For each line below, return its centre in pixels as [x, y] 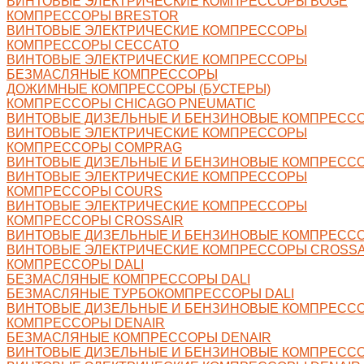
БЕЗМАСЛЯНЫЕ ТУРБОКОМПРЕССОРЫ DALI [150, 293]
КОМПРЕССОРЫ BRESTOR [93, 15]
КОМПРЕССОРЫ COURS [84, 191]
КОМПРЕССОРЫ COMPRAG [94, 147]
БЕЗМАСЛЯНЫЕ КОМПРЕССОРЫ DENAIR [139, 337]
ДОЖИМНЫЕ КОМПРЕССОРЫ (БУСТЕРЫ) [139, 89]
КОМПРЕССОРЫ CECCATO [93, 45]
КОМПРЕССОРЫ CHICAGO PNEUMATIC [131, 103]
